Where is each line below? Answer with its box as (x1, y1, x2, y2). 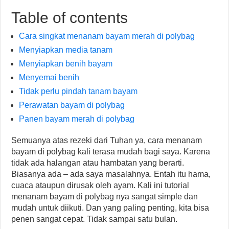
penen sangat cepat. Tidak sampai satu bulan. (11, 214, 178, 223)
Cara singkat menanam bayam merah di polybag (19, 31, 195, 40)
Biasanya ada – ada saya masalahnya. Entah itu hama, (11, 169, 211, 178)
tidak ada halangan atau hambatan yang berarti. (11, 158, 185, 167)
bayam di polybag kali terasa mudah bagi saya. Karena (11, 147, 211, 156)
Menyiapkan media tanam (19, 45, 113, 54)
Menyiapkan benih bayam (19, 59, 113, 68)
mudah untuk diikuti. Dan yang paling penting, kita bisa (11, 203, 210, 212)
